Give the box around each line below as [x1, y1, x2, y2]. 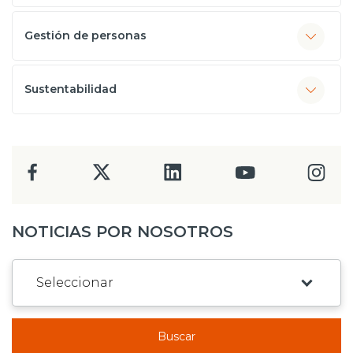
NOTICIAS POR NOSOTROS [12, 222, 233, 241]
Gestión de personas [24, 28, 147, 43]
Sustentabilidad [24, 82, 117, 96]
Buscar [158, 329, 195, 344]
